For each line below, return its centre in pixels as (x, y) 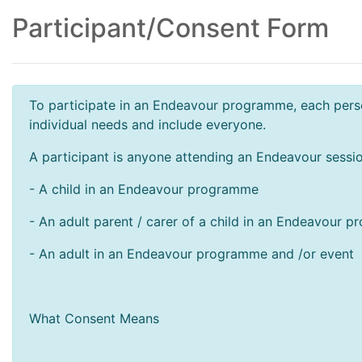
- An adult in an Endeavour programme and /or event (192, 254)
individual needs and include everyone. (147, 124)
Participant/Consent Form (170, 28)
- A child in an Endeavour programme (144, 189)
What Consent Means (94, 318)
